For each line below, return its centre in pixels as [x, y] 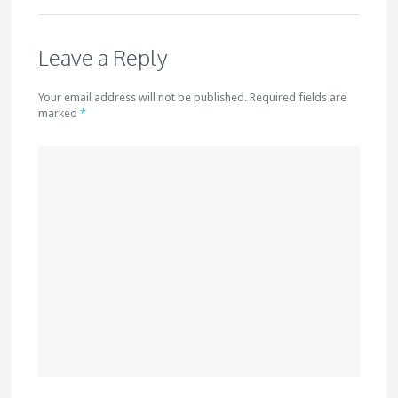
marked [60, 113]
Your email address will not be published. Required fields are [193, 97]
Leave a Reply [103, 57]
